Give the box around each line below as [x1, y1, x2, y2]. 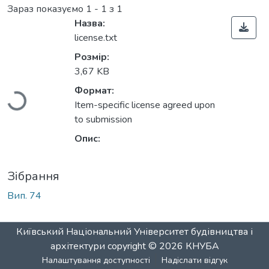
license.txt [74, 31, 117, 45]
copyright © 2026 [104, 240, 186, 253]
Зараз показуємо [7, 2, 86, 16]
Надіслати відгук [161, 255, 228, 267]
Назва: [74, 17, 105, 31]
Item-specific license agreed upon [74, 98, 215, 112]
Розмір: [74, 50, 109, 64]
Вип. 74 [7, 189, 41, 203]
